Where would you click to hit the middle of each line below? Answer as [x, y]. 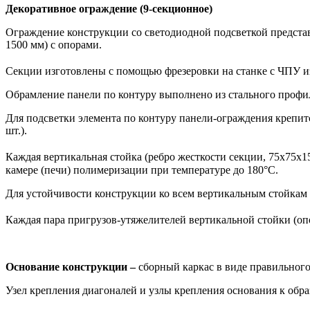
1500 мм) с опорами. [54, 44]
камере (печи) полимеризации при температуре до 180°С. [142, 170]
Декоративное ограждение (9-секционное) [109, 8]
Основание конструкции [66, 266]
